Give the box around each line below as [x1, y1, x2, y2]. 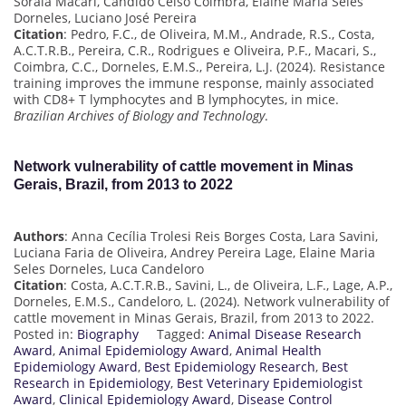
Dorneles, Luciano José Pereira [14, 9, 197, 27]
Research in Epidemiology [14, 373, 170, 391]
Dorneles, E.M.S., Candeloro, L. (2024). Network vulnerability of [14, 292, 390, 310]
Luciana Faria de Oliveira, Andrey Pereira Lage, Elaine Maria [14, 243, 375, 261]
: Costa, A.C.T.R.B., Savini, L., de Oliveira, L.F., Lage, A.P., [63, 275, 392, 294]
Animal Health [236, 341, 322, 359]
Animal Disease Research [208, 324, 362, 343]
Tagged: [157, 324, 208, 343]
